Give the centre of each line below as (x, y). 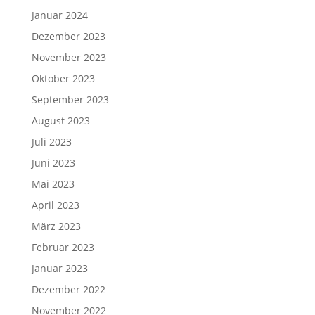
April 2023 (55, 205)
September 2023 (70, 99)
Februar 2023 (63, 247)
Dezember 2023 (68, 36)
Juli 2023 (51, 141)
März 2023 (56, 226)
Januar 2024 (59, 15)
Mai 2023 (53, 184)
